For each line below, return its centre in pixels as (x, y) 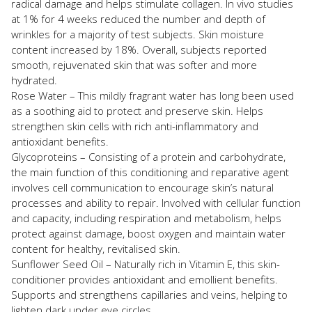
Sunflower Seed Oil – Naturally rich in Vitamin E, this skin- (146, 264)
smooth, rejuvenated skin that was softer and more (134, 65)
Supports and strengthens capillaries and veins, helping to (149, 295)
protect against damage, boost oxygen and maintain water (148, 234)
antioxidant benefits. (60, 142)
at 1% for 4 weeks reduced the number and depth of (138, 19)
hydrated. (34, 80)
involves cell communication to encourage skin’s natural (142, 188)
